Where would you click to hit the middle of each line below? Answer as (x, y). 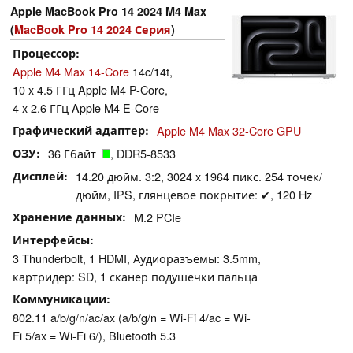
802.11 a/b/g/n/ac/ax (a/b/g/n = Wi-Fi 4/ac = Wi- (132, 318)
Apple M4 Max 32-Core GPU (229, 131)
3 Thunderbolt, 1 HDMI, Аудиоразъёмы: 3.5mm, (137, 258)
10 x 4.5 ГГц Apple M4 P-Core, (90, 90)
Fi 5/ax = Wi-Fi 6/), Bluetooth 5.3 (94, 336)
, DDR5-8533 (143, 154)
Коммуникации (59, 299)
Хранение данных (67, 217)
